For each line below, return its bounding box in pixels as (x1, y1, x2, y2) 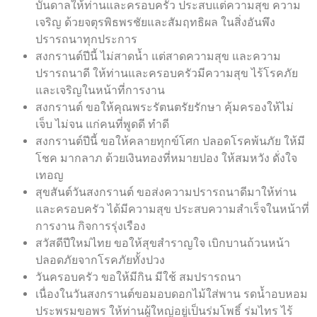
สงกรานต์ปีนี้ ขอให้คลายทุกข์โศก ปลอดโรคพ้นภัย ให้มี (35, 134, 305, 148)
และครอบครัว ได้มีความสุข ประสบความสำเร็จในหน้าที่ (35, 202, 309, 216)
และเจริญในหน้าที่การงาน (35, 83, 165, 97)
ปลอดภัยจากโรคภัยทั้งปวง (35, 253, 165, 267)
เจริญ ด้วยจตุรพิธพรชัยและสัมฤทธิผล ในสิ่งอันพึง (35, 15, 275, 29)
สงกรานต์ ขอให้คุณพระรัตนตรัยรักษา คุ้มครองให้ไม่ (35, 100, 294, 114)
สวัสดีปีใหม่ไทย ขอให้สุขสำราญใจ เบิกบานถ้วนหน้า (35, 236, 290, 250)
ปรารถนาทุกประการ (35, 32, 137, 46)
